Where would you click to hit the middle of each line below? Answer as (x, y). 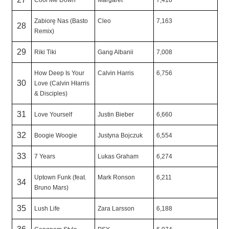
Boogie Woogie (55, 135)
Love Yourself (53, 114)
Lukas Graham (118, 156)
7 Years (44, 156)
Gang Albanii (115, 52)
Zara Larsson (116, 208)
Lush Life (47, 208)
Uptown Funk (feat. (60, 177)
